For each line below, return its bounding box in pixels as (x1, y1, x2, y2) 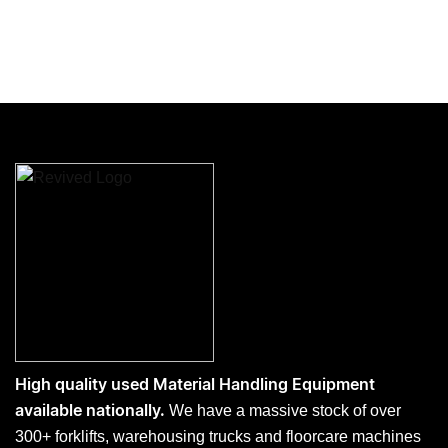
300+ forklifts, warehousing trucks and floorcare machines (15, 427, 421, 445)
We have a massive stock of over (165, 401, 401, 419)
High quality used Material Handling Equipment (15, 376, 375, 393)
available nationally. (15, 402, 165, 419)
